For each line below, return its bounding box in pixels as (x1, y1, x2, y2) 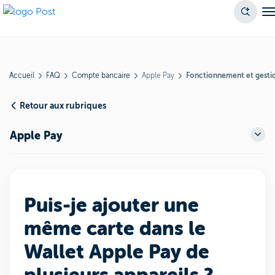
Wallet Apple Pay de (24, 241, 209, 263)
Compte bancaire (72, 71, 130, 80)
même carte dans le (24, 217, 206, 240)
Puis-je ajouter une (24, 194, 199, 217)
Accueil (9, 71, 34, 80)
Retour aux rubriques (20, 101, 106, 110)
